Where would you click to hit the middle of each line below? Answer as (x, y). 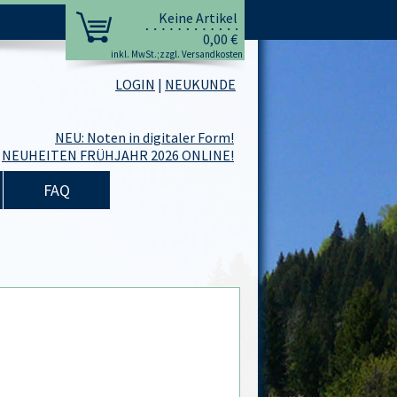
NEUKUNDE (200, 84)
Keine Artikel (198, 18)
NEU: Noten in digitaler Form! (144, 137)
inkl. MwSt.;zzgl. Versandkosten (177, 54)
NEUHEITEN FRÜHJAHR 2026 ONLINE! (118, 155)
